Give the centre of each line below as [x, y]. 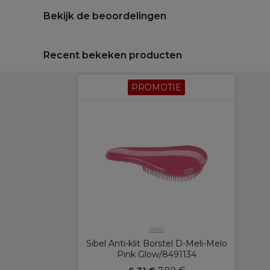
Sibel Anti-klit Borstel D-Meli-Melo [156, 243]
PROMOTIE [156, 87]
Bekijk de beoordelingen [105, 16]
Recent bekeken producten [113, 55]
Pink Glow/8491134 [156, 254]
